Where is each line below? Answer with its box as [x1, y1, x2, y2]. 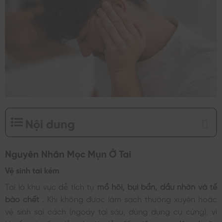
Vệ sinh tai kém [5, 166, 59, 174]
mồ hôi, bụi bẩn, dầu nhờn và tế [97, 182, 217, 190]
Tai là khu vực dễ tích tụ [5, 182, 97, 190]
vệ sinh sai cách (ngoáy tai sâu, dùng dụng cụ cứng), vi [5, 207, 217, 215]
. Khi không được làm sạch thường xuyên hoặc [42, 194, 217, 203]
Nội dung [25, 116, 75, 128]
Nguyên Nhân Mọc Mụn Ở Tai [5, 148, 131, 158]
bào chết [5, 194, 42, 203]
